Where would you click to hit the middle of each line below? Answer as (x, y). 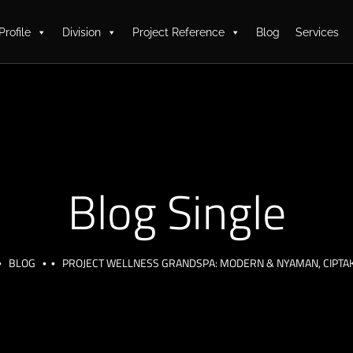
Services (317, 33)
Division (81, 33)
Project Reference (178, 33)
